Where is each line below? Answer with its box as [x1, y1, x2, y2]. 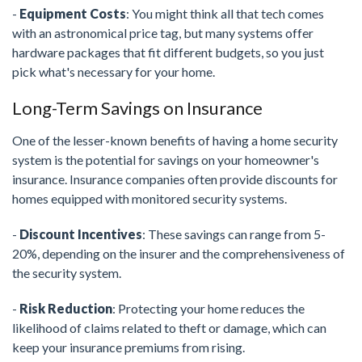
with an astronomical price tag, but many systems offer [12, 25, 314, 41]
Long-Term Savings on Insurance [12, 97, 263, 120]
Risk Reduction [19, 301, 112, 317]
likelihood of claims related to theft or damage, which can [12, 320, 326, 336]
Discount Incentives [19, 226, 142, 242]
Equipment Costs [19, 6, 126, 22]
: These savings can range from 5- [142, 226, 326, 242]
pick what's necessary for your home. [12, 64, 215, 80]
